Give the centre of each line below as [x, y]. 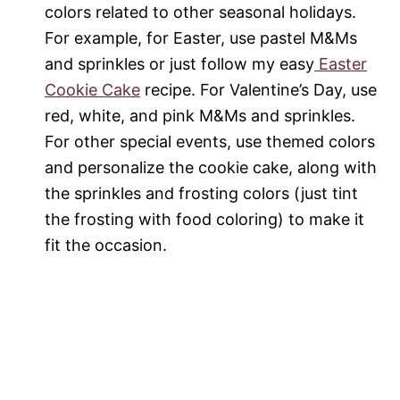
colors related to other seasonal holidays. [200, 12]
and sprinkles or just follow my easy [179, 64]
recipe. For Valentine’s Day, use [258, 90]
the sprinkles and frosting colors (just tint [201, 194]
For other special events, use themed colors [210, 142]
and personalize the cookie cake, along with [211, 168]
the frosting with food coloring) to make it [204, 220]
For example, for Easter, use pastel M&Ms [201, 38]
